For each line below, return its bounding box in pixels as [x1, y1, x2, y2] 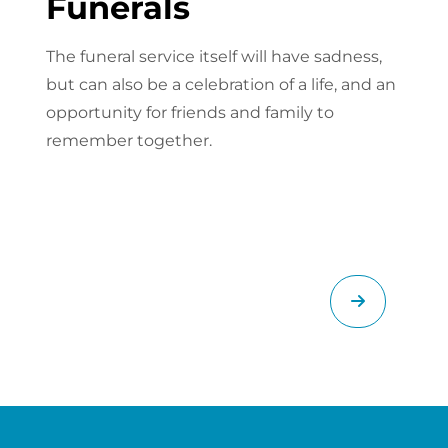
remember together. [46, 131, 212, 151]
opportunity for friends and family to [46, 103, 334, 123]
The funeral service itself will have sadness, [46, 47, 382, 67]
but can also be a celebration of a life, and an [46, 75, 396, 95]
